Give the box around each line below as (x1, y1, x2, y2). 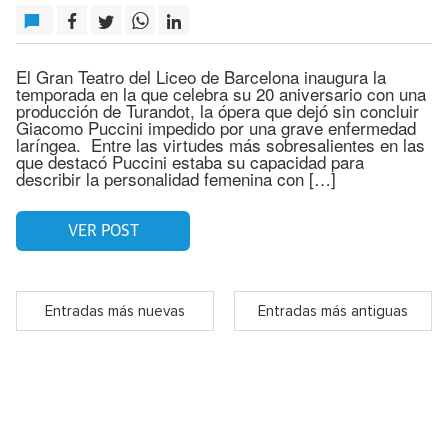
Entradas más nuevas (45, 303, 185, 319)
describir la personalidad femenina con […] (16, 166, 336, 191)
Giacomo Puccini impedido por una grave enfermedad (16, 115, 416, 140)
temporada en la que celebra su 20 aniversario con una (16, 81, 426, 106)
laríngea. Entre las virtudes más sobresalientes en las (16, 132, 425, 157)
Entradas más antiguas (258, 303, 408, 319)
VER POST (67, 222, 139, 239)
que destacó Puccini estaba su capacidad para (16, 149, 364, 174)
